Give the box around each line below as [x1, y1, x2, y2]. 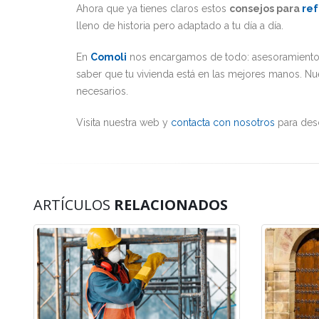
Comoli [90, 51, 127, 63]
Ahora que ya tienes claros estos [76, 3, 229, 14]
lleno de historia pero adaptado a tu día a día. [76, 20, 283, 31]
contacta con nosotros [171, 117, 275, 128]
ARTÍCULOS [33, 195, 114, 214]
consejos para [229, 3, 302, 14]
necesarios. [76, 85, 128, 97]
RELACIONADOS [114, 195, 228, 214]
